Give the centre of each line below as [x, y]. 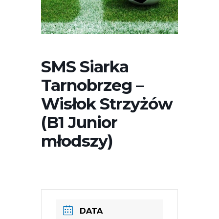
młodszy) [77, 141]
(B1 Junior [79, 122]
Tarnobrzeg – [92, 85]
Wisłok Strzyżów [107, 103]
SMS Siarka [85, 66]
